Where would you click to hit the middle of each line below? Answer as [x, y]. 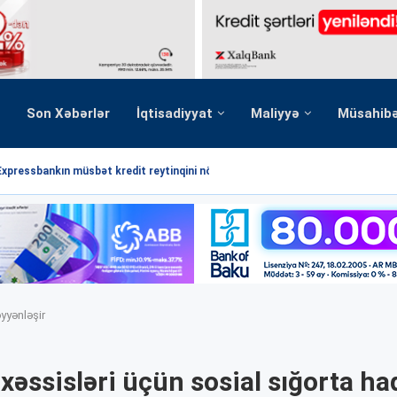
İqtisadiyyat [175, 113]
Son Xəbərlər [68, 113]
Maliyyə [275, 113]
